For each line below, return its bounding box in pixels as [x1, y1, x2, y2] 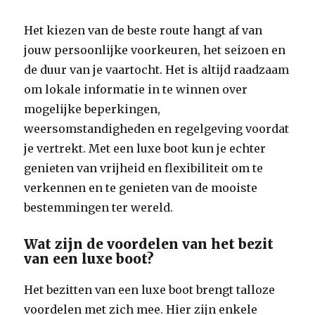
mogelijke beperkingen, [24, 102, 161, 116]
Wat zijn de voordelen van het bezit [24, 236, 274, 252]
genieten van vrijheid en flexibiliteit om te [24, 161, 264, 175]
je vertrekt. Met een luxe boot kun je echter [24, 141, 266, 155]
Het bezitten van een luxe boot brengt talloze [24, 283, 276, 297]
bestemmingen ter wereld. [24, 200, 174, 214]
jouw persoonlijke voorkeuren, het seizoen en [24, 43, 286, 57]
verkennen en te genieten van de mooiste [24, 181, 258, 195]
